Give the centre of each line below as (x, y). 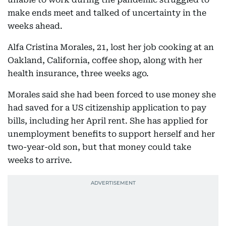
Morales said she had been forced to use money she (112, 95)
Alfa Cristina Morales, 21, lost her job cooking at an (111, 47)
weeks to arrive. (40, 160)
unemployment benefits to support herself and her (111, 134)
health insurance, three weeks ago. (78, 73)
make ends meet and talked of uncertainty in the (107, 13)
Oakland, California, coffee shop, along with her (105, 60)
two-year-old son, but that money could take (99, 147)
